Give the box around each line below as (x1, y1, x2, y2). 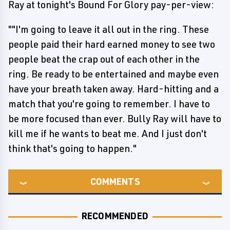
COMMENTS (90, 176, 140, 187)
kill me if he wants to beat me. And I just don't (8, 127, 207, 140)
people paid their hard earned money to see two (8, 38, 215, 50)
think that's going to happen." (8, 142, 137, 155)
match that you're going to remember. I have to (8, 98, 210, 110)
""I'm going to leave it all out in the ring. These (8, 23, 209, 35)
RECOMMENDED (81, 210, 149, 221)
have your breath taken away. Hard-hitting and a (8, 83, 219, 95)
